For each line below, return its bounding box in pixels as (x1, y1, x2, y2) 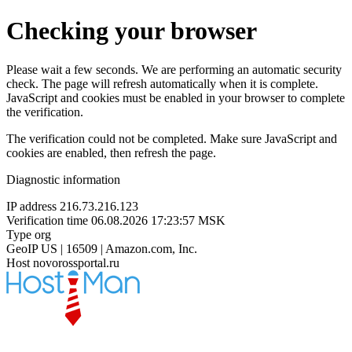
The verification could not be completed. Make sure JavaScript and (6, 131, 337, 145)
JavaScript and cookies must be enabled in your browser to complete (6, 90, 345, 104)
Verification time (6, 213, 88, 227)
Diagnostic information (6, 172, 120, 186)
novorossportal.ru (33, 255, 119, 269)
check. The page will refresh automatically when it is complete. (6, 76, 318, 90)
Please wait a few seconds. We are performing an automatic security (6, 62, 342, 76)
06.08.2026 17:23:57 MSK (91, 213, 225, 227)
